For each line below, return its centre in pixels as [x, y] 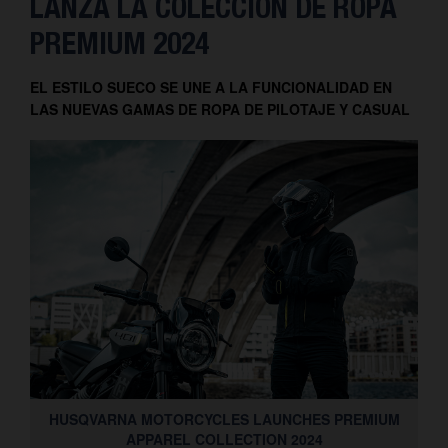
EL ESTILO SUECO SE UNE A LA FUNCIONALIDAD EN [211, 87]
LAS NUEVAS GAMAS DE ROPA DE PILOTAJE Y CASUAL [220, 109]
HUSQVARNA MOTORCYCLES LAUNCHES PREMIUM [224, 418]
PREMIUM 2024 [119, 43]
